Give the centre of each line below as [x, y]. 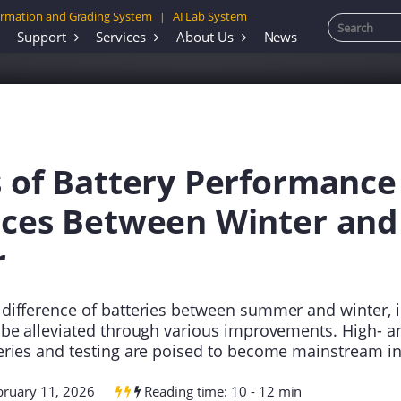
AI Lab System [209, 16]
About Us [205, 36]
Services [121, 36]
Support [41, 36]
